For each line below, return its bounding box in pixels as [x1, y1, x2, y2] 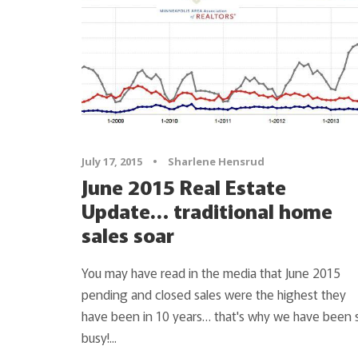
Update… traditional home [82, 195, 332, 225]
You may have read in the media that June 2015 [82, 262, 340, 282]
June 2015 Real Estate [82, 171, 286, 201]
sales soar [82, 219, 174, 249]
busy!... [82, 327, 117, 347]
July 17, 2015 [82, 153, 142, 169]
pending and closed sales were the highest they [82, 284, 346, 304]
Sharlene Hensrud [168, 153, 265, 169]
